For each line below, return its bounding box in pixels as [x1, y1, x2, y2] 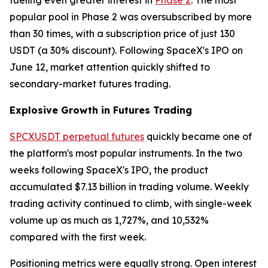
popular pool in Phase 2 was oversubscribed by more [10, 10, 252, 23]
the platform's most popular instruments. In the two [10, 147, 242, 159]
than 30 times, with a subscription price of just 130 [10, 27, 235, 39]
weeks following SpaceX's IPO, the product [10, 163, 208, 176]
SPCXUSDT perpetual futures [10, 130, 144, 142]
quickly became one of [144, 130, 252, 142]
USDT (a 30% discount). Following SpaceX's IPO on [10, 44, 243, 56]
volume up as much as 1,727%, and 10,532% [10, 214, 209, 226]
